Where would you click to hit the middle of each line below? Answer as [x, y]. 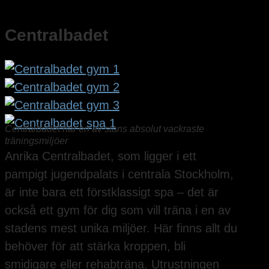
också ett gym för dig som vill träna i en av [118, 210]
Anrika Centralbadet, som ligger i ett [101, 156]
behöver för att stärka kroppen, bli [95, 246]
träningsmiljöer [36, 141]
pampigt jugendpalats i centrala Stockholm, [119, 174]
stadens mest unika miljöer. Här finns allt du [121, 228]
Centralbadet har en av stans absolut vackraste [104, 128]
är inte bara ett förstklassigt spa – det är [112, 192]
